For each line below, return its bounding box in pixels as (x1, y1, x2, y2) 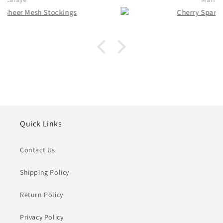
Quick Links (20, 118, 62, 129)
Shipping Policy (20, 168, 69, 177)
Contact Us (20, 145, 55, 155)
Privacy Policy (20, 213, 64, 222)
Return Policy (20, 190, 63, 200)
